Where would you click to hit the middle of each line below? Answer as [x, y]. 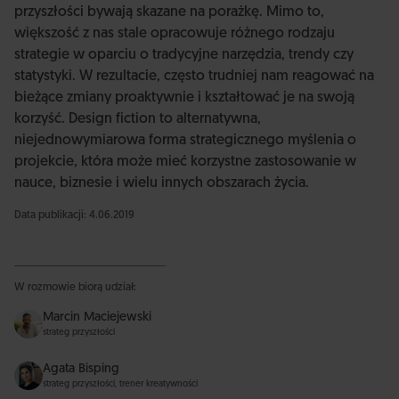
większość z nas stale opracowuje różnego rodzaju [175, 34]
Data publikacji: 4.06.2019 [74, 216]
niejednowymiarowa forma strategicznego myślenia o [185, 141]
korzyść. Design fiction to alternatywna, [138, 119]
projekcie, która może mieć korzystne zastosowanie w [185, 162]
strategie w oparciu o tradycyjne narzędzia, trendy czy [184, 55]
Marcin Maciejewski [97, 318]
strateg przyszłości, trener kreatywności [120, 384]
